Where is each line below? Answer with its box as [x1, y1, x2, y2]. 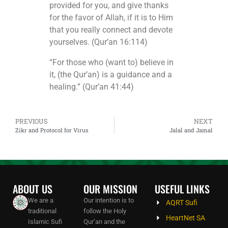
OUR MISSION [83, 181, 138, 197]
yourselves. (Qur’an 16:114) [49, 37, 148, 47]
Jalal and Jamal [169, 126, 213, 134]
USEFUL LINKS [154, 181, 210, 197]
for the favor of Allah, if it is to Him [49, 13, 173, 23]
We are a [27, 196, 53, 205]
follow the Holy [83, 207, 127, 215]
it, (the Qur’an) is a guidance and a [49, 70, 172, 80]
